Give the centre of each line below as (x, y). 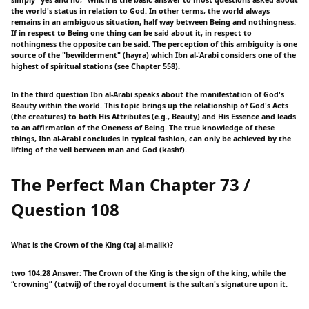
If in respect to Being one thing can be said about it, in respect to (131, 33)
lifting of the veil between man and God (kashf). (99, 149)
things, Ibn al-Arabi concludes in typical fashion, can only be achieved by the (151, 138)
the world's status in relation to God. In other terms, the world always (140, 11)
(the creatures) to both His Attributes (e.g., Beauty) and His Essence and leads (153, 116)
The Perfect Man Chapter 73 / (131, 184)
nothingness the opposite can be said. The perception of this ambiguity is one (154, 44)
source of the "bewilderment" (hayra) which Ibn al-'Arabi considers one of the (153, 55)
